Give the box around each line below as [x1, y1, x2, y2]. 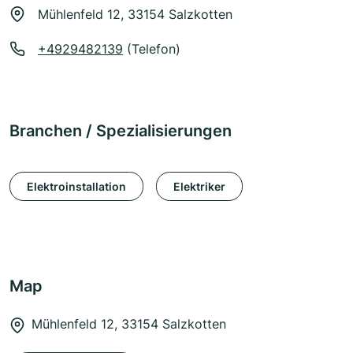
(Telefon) [123, 41, 180, 58]
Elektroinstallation [27, 179, 126, 193]
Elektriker [173, 179, 225, 193]
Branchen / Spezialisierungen [9, 121, 232, 141]
